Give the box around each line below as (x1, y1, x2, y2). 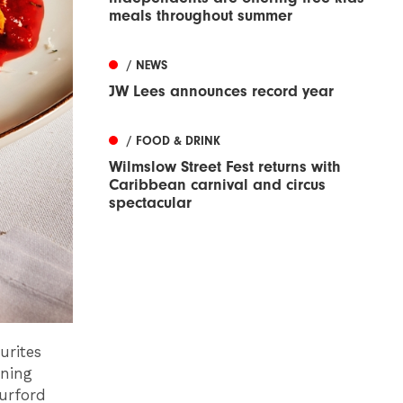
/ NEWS (127, 58, 167, 74)
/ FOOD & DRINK (127, 133, 220, 149)
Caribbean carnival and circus (109, 175, 326, 195)
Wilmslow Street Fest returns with (109, 157, 341, 177)
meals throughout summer (109, 6, 292, 26)
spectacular (109, 193, 192, 213)
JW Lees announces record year (109, 82, 334, 102)
